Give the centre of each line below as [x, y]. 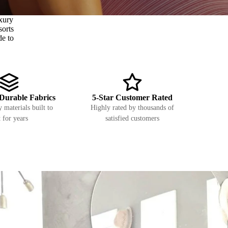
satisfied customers [132, 118]
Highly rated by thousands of [132, 107]
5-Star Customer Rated [132, 97]
